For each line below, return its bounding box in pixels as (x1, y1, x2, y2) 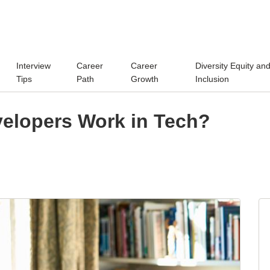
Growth (131, 74, 159, 84)
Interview (16, 60, 51, 71)
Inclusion (195, 74, 229, 84)
